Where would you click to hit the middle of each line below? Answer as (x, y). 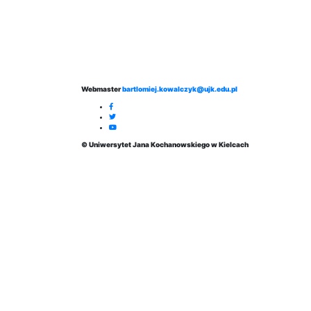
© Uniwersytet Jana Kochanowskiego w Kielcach (165, 145)
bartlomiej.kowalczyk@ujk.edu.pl (180, 89)
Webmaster (102, 89)
